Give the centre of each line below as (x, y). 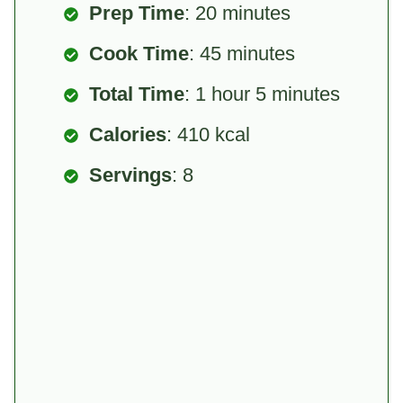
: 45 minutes (242, 53)
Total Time (137, 94)
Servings (130, 175)
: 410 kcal (208, 134)
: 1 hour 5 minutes (262, 94)
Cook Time (139, 53)
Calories (128, 134)
